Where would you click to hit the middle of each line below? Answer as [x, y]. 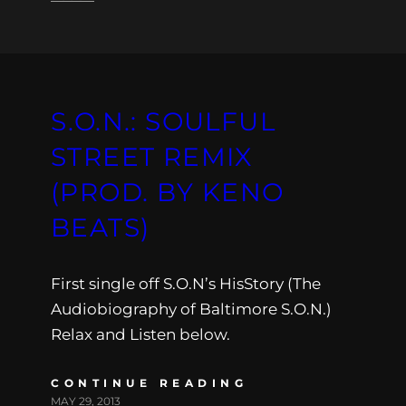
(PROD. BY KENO [168, 192]
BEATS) [101, 227]
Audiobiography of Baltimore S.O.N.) [191, 309]
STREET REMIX [152, 156]
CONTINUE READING [149, 382]
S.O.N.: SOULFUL [163, 121]
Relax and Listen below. [140, 334]
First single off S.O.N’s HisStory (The [186, 283]
